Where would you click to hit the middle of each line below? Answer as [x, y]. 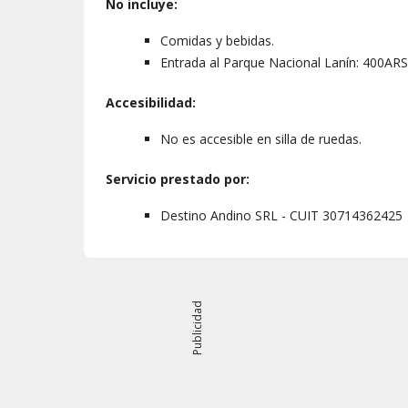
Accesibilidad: [151, 103]
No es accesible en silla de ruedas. [261, 139]
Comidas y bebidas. [217, 41]
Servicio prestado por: [178, 179]
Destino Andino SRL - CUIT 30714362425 [281, 216]
